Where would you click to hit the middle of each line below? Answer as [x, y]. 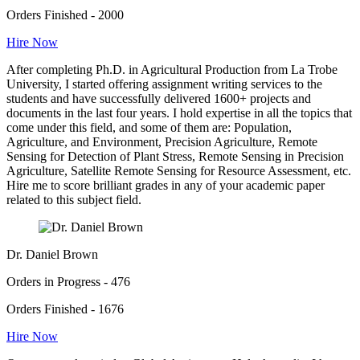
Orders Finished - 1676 [65, 309]
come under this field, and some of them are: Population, [149, 127]
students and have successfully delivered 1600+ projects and [159, 98]
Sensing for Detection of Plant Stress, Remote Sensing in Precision [175, 156]
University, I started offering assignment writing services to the [164, 84]
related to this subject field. [74, 199]
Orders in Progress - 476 [68, 281]
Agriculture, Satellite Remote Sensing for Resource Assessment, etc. [179, 170]
